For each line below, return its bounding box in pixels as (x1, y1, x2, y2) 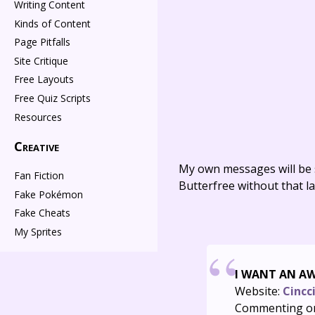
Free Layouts (14, 72, 74, 86)
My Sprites (14, 224, 62, 238)
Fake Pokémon (14, 187, 83, 201)
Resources (14, 110, 62, 124)
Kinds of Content (14, 16, 91, 30)
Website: (235, 283, 283, 300)
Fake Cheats (14, 206, 70, 220)
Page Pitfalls (14, 35, 70, 49)
